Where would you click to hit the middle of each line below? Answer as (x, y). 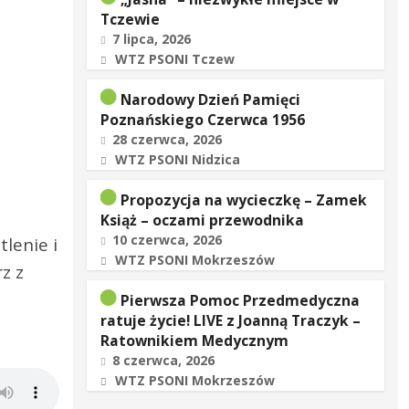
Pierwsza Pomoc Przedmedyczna (240, 300)
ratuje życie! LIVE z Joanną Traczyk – (230, 320)
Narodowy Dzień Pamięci (210, 100)
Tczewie (130, 19)
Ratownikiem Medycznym (194, 341)
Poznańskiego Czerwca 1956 (202, 120)
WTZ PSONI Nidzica (177, 159)
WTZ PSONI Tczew (174, 59)
